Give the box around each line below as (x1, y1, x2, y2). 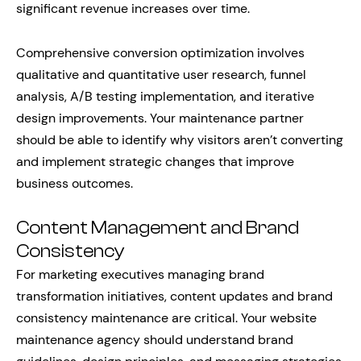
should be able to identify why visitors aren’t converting (16, 131, 343, 148)
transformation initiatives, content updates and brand (16, 288, 333, 305)
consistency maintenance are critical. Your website (16, 309, 317, 326)
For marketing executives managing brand (16, 266, 264, 283)
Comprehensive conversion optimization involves (16, 44, 305, 61)
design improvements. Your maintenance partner (16, 110, 304, 127)
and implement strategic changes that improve (16, 153, 294, 170)
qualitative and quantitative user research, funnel (16, 66, 306, 83)
